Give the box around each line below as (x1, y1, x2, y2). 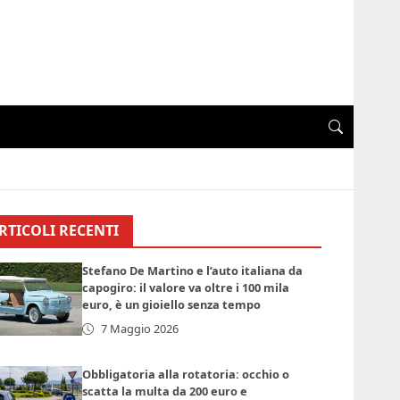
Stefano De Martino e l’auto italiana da (82, 262, 304, 279)
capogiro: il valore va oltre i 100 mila (82, 279, 290, 296)
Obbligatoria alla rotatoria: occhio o (82, 366, 290, 383)
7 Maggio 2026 (101, 321, 179, 337)
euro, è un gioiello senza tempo (82, 296, 262, 313)
